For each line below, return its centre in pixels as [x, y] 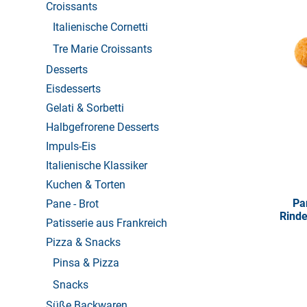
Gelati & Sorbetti [85, 108]
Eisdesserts [73, 89]
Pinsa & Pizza [86, 263]
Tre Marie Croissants [102, 49]
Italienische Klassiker [97, 166]
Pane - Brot [72, 204]
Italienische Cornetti [100, 27]
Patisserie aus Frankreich [107, 223]
